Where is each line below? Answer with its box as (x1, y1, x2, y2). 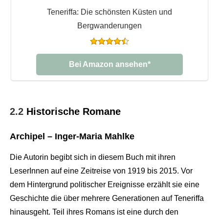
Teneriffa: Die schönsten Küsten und (47, 7, 172, 16)
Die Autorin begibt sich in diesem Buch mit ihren (10, 153, 175, 161)
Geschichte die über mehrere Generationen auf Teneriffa (10, 194, 204, 202)
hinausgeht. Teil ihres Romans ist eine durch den (10, 207, 178, 216)
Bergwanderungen (77, 21, 142, 30)
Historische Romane (26, 106, 121, 117)
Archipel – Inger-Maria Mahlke (10, 131, 134, 141)
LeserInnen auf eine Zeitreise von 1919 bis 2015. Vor (10, 166, 193, 175)
